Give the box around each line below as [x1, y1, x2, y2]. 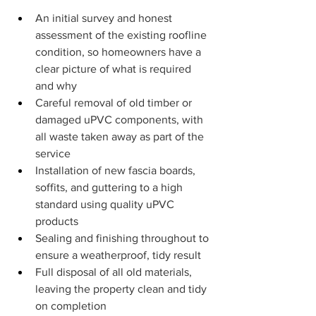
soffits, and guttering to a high [35, 181, 186, 194]
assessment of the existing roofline [35, 29, 209, 42]
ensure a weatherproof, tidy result [35, 249, 201, 262]
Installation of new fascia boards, [35, 164, 198, 177]
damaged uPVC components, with [35, 114, 206, 126]
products [35, 215, 78, 228]
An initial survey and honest [35, 12, 175, 25]
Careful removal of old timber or [35, 97, 195, 109]
